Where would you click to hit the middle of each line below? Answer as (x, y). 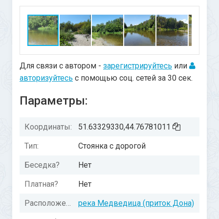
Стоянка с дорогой (112, 146)
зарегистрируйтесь (138, 66)
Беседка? (42, 165)
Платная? (41, 184)
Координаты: (48, 127)
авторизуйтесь (46, 78)
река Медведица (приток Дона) (136, 203)
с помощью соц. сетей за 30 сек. (133, 78)
